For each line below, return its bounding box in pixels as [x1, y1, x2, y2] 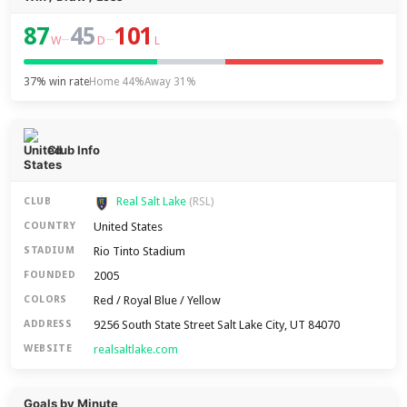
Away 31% [144, 75, 197, 88]
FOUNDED [24, 269, 76, 282]
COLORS [24, 293, 67, 306]
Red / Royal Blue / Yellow [94, 293, 222, 307]
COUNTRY [24, 220, 76, 233]
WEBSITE [24, 342, 73, 355]
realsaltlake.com [94, 342, 179, 356]
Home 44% [89, 75, 145, 88]
